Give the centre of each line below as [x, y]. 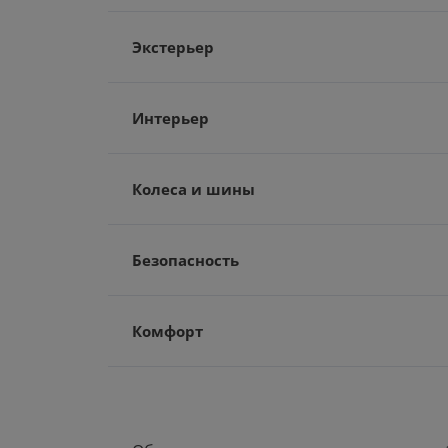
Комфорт [167, 331]
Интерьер [170, 118]
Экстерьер [173, 47]
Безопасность [185, 260]
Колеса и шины [193, 189]
